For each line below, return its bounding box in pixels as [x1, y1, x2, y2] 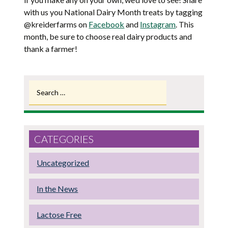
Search [28, 80, 51, 90]
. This [176, 19, 194, 29]
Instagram [140, 19, 176, 29]
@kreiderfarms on [24, 19, 89, 29]
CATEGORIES [34, 132, 94, 145]
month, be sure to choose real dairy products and [24, 31, 192, 41]
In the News [37, 183, 78, 193]
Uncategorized [37, 157, 90, 167]
